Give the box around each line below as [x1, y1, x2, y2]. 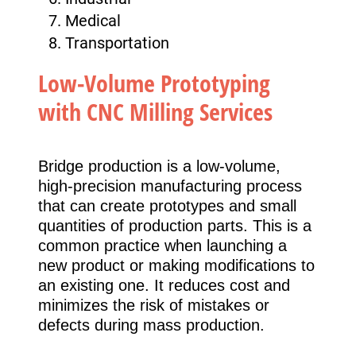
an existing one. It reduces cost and [38, 277, 290, 295]
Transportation [65, 32, 169, 53]
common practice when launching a [38, 237, 287, 255]
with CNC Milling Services [38, 95, 273, 129]
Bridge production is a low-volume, [38, 157, 281, 176]
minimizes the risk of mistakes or [38, 296, 269, 315]
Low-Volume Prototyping [38, 67, 270, 100]
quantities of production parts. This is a [38, 217, 311, 235]
